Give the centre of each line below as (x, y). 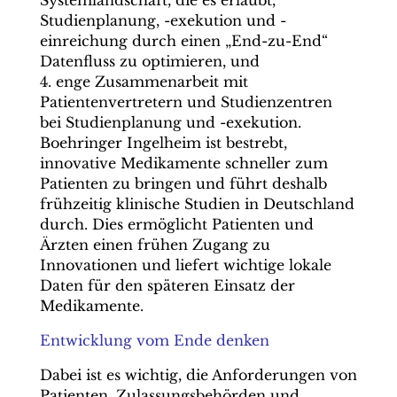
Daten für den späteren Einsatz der (167, 285)
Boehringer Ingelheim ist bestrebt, (163, 143)
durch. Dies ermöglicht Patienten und (176, 224)
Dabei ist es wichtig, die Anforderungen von (198, 375)
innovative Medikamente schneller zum (183, 163)
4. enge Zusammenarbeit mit (144, 82)
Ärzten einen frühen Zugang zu (155, 245)
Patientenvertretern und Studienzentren (186, 102)
